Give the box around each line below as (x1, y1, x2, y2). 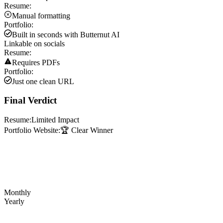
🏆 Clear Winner (60, 126, 113, 135)
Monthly (4, 188, 31, 197)
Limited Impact (31, 115, 79, 124)
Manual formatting (12, 11, 70, 20)
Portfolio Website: (4, 126, 60, 135)
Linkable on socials (4, 39, 65, 48)
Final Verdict (4, 95, 57, 106)
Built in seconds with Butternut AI (12, 30, 119, 39)
